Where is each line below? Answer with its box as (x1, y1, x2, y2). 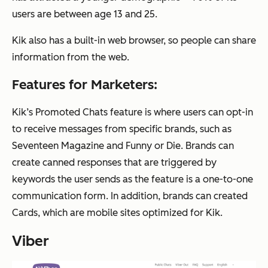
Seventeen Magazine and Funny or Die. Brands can (12, 139, 234, 151)
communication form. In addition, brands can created (12, 190, 248, 202)
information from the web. (12, 51, 129, 63)
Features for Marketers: (12, 76, 157, 93)
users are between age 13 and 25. (12, 8, 157, 20)
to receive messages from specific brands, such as (12, 123, 232, 135)
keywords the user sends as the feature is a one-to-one (12, 173, 253, 185)
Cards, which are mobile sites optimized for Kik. (12, 206, 225, 218)
